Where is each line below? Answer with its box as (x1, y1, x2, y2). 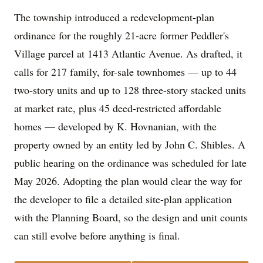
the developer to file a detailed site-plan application (14, 192, 232, 207)
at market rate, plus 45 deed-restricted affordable (14, 101, 221, 116)
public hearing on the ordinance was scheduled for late (14, 156, 247, 170)
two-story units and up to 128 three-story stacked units (14, 83, 246, 97)
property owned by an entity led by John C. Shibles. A (14, 137, 245, 152)
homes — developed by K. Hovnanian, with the (14, 119, 217, 134)
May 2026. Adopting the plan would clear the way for (14, 174, 242, 188)
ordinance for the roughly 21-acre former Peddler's (14, 28, 229, 43)
